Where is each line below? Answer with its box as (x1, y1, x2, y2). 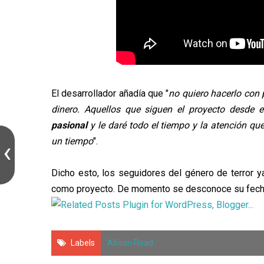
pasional (51, 119, 90, 131)
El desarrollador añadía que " (51, 87, 169, 99)
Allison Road (107, 237, 153, 247)
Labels (71, 237, 95, 247)
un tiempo (51, 135, 93, 147)
